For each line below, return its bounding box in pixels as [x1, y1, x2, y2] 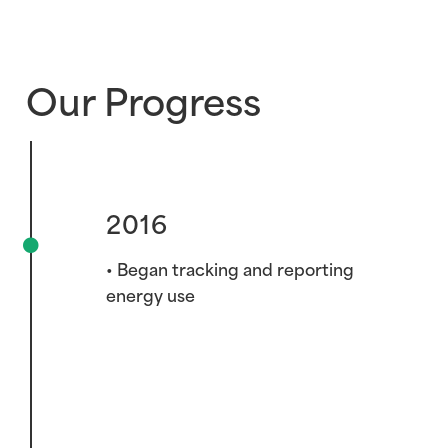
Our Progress [26, 68, 261, 128]
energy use [106, 280, 195, 307]
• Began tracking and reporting [106, 254, 354, 281]
